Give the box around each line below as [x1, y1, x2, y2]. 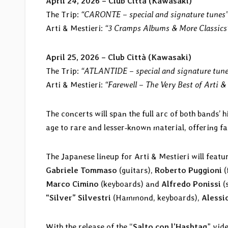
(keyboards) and [99, 179, 161, 189]
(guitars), [117, 165, 155, 175]
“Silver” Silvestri [46, 192, 111, 203]
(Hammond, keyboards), [111, 192, 202, 203]
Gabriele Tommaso [46, 165, 117, 175]
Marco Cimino [46, 179, 99, 189]
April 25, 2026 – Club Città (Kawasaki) [46, 52, 191, 62]
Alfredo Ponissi [161, 179, 221, 189]
